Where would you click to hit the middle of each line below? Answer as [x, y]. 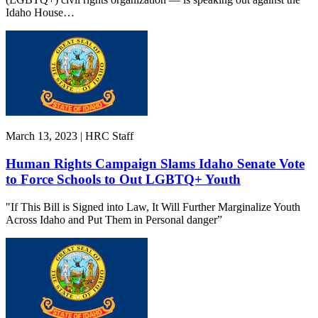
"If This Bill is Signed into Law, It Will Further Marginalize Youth [153, 207]
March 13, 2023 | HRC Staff [70, 136]
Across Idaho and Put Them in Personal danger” [114, 219]
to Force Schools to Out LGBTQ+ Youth [123, 179]
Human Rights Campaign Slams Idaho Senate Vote [155, 163]
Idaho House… [40, 13]
